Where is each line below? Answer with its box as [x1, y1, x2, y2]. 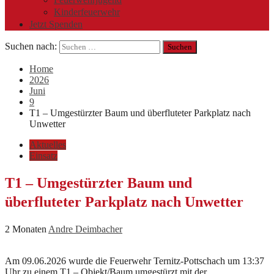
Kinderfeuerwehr [54, 7, 120, 17]
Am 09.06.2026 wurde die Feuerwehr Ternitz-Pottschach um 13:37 [5, 255, 264, 266]
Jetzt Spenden [29, 19, 83, 29]
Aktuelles [29, 139, 66, 150]
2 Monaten [5, 223, 48, 234]
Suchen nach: [5, 41, 57, 51]
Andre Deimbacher [48, 223, 122, 234]
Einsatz [29, 150, 57, 161]
